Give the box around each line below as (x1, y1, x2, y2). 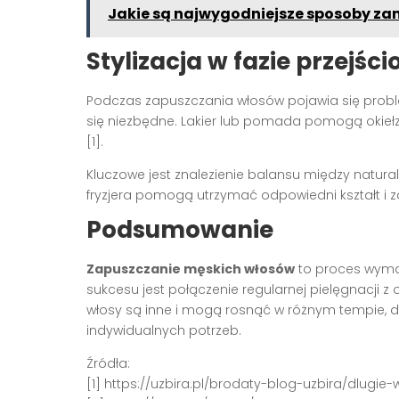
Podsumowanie (86, 213, 273, 246)
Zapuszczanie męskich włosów (86, 259, 295, 278)
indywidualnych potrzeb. (86, 321, 241, 339)
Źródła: (86, 354, 130, 372)
